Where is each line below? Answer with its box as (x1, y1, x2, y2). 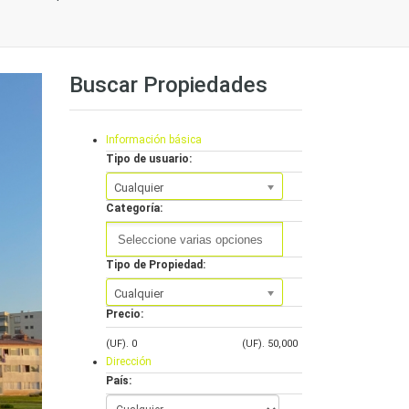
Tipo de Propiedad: (106, 258, 205, 271)
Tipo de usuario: (106, 152, 192, 165)
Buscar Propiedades (69, 72, 267, 98)
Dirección (106, 355, 152, 368)
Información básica (106, 133, 202, 146)
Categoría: (106, 202, 163, 215)
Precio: (106, 308, 143, 320)
